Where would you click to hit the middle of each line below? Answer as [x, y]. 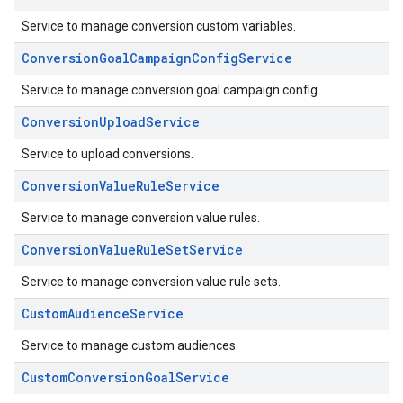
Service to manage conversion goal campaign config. [171, 90]
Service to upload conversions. [107, 154]
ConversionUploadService [111, 122]
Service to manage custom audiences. [130, 345]
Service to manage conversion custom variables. [159, 26]
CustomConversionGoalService [125, 377]
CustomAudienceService [103, 313]
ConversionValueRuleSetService [132, 250]
